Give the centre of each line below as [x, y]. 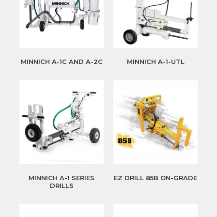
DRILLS [62, 186]
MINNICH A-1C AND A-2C [62, 62]
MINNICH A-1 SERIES [62, 178]
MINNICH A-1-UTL [155, 62]
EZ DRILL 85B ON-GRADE [155, 178]
